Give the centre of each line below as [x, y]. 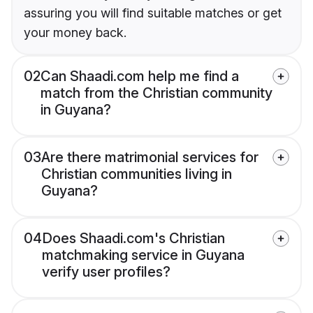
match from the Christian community [156, 93]
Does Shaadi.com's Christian [133, 238]
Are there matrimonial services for [150, 157]
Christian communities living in [137, 174]
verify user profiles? [106, 271]
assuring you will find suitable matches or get [153, 13]
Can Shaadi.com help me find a [140, 76]
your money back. [75, 32]
